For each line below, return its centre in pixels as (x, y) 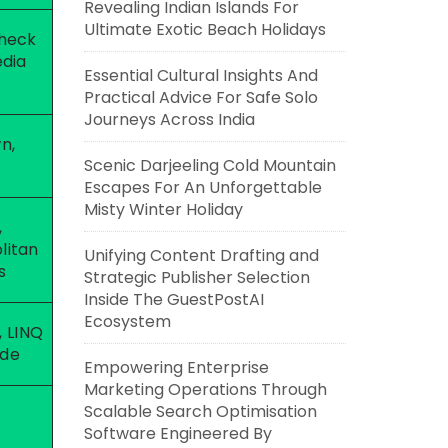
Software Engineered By (177, 433)
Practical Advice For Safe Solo (200, 97)
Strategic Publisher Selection (196, 277)
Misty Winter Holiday (163, 209)
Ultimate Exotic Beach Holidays (204, 29)
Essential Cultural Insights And (200, 75)
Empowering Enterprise (176, 367)
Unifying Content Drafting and (201, 255)
